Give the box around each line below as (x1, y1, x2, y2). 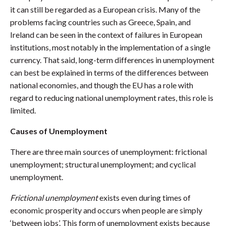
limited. (10, 105, 36, 115)
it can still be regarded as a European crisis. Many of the (10, 5, 200, 14)
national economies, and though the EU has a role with (10, 80, 193, 90)
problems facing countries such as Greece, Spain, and (10, 17, 191, 27)
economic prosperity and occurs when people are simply (10, 205, 202, 215)
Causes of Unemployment (10, 126, 107, 136)
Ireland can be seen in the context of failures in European (10, 30, 202, 39)
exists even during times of (98, 193, 191, 202)
